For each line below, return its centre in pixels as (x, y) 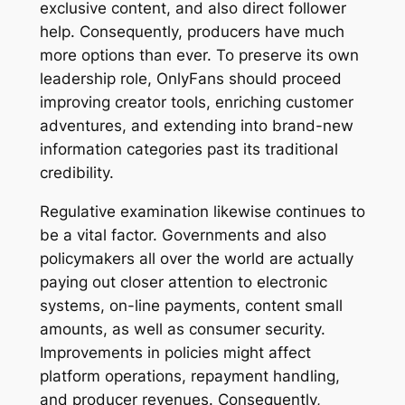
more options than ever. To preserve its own (199, 56)
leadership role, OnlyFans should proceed (190, 79)
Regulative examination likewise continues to (202, 212)
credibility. (76, 173)
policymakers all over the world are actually (196, 259)
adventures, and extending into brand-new (196, 126)
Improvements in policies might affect (175, 353)
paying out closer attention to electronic (183, 283)
